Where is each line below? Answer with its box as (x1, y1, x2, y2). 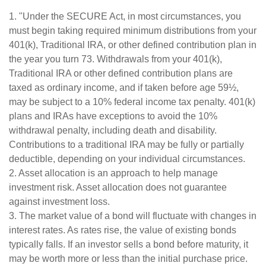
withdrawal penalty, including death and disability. (9, 125, 217, 135)
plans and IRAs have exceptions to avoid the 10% (9, 111, 217, 121)
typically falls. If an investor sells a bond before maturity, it (9, 239, 248, 249)
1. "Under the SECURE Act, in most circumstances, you (9, 11, 241, 21)
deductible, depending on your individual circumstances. (9, 154, 245, 164)
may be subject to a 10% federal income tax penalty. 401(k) (9, 97, 255, 107)
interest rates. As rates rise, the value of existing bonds (9, 225, 236, 235)
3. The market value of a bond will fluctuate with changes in (9, 211, 256, 221)
